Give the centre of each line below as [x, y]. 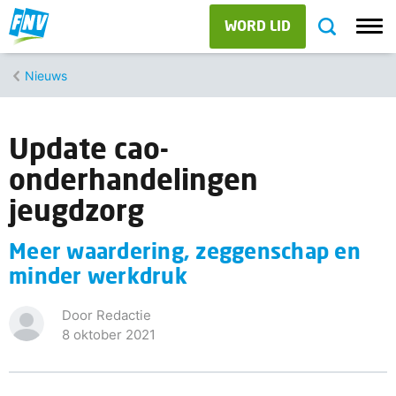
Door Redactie [107, 315]
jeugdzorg [76, 210]
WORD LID [258, 25]
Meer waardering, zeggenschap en [185, 251]
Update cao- [89, 148]
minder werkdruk [98, 275]
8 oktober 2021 [109, 335]
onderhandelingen [133, 179]
